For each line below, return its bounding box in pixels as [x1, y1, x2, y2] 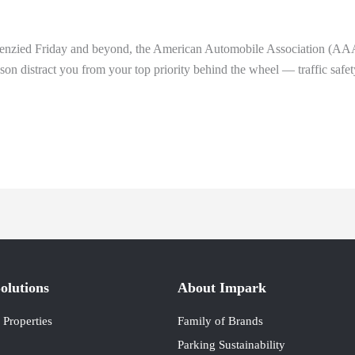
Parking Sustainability [177, 338, 285, 352]
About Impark [177, 280, 266, 296]
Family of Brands [177, 315, 263, 328]
